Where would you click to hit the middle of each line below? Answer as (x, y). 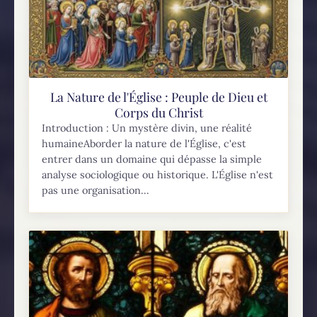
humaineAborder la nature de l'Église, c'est (144, 143)
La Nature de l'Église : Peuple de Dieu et (158, 96)
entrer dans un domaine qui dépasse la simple (152, 159)
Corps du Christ (158, 112)
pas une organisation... (96, 190)
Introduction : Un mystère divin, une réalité (147, 128)
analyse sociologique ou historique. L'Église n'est (158, 174)
